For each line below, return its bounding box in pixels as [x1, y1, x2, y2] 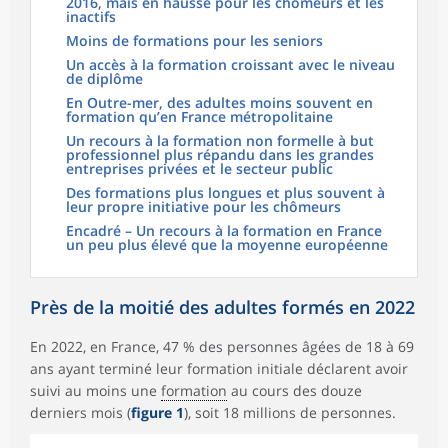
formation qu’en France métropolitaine [66, 107, 333, 127]
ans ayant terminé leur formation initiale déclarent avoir [30, 359, 408, 379]
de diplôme [66, 69, 143, 89]
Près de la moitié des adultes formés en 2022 [30, 295, 415, 320]
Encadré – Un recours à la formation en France [66, 221, 382, 241]
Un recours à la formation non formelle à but [66, 131, 374, 151]
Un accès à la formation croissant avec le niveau [66, 55, 395, 75]
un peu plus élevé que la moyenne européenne [66, 235, 388, 255]
